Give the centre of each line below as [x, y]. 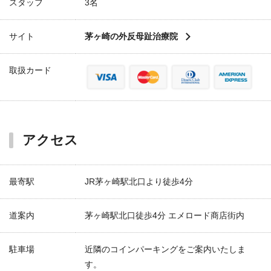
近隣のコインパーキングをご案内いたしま [165, 249]
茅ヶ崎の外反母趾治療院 [131, 36]
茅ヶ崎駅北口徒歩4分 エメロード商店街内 [165, 215]
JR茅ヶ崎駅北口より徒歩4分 [139, 181]
